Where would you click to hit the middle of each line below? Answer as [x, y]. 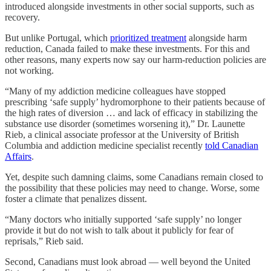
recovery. [22, 17]
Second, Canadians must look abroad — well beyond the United [128, 261]
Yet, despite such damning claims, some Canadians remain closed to [134, 177]
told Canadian [232, 145]
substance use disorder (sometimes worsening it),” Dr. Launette [125, 123]
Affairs [18, 156]
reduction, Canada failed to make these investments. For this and [127, 48]
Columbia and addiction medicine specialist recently [105, 145]
